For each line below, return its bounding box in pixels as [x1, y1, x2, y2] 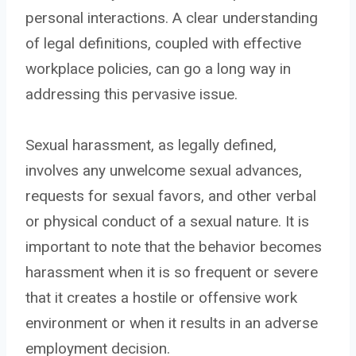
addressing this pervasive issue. [25, 84, 238, 103]
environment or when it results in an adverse [25, 313, 318, 332]
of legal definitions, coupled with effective [25, 33, 301, 52]
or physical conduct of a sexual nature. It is [25, 211, 309, 230]
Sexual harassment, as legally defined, [25, 135, 277, 154]
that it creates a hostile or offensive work [25, 288, 297, 307]
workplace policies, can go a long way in [25, 59, 291, 78]
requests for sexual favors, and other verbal [25, 186, 316, 205]
